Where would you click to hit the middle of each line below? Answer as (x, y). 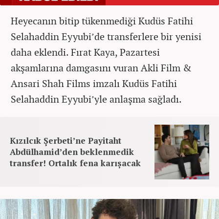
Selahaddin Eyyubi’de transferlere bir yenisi (106, 36)
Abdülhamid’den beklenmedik (72, 152)
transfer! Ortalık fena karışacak (75, 163)
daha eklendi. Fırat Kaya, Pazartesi (85, 52)
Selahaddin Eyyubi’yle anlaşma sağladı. (96, 99)
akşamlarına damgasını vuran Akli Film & (101, 67)
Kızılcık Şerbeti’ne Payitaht (66, 140)
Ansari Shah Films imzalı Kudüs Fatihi (94, 83)
